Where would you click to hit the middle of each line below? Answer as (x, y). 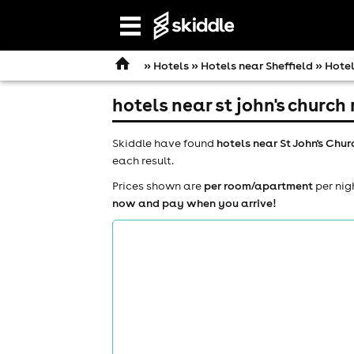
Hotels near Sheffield (257, 66)
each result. (143, 160)
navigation (154, 43)
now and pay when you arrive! (194, 203)
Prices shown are (158, 185)
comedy (287, 330)
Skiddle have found (164, 143)
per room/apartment (258, 185)
